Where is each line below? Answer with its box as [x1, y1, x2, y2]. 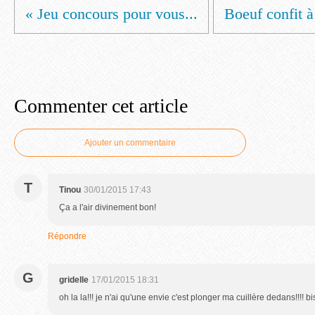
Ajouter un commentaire [84, 138, 176, 148]
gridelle [59, 275, 89, 285]
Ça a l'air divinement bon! [59, 202, 156, 212]
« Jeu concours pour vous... [25, 5, 198, 22]
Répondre [48, 231, 86, 241]
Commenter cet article [14, 95, 188, 117]
